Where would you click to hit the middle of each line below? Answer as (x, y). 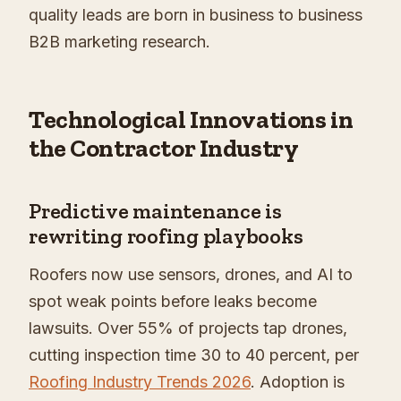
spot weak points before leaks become (173, 302)
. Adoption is (298, 382)
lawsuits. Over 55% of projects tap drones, (188, 328)
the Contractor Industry (164, 149)
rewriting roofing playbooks (166, 236)
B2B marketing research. (119, 42)
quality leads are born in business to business (196, 15)
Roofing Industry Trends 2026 (140, 382)
